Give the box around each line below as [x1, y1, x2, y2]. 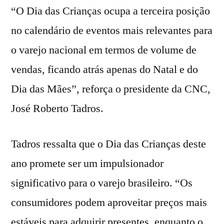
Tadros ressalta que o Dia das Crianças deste [11, 137, 206, 151]
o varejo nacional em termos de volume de [11, 43, 196, 57]
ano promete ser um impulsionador [11, 156, 163, 171]
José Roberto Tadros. [11, 101, 103, 116]
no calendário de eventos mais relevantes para [11, 23, 212, 38]
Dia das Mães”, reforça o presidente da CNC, [11, 82, 210, 96]
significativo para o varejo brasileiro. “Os [11, 176, 192, 190]
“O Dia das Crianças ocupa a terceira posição [11, 4, 210, 18]
